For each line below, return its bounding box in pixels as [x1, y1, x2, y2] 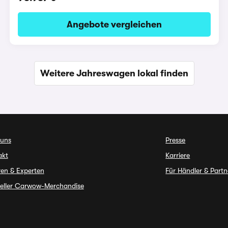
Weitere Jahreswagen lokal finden [40, 68, 188, 78]
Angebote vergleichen [66, 19, 162, 30]
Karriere [165, 151, 190, 159]
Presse [165, 136, 186, 144]
